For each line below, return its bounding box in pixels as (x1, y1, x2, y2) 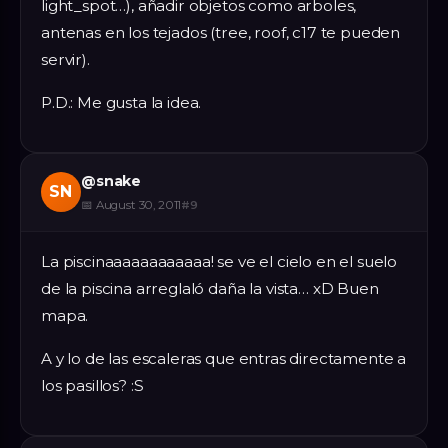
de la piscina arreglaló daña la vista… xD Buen (41, 278, 379, 298)
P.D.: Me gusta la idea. (41, 93, 202, 113)
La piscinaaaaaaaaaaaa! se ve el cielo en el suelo (41, 251, 398, 271)
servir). (41, 50, 90, 70)
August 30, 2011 (95, 197, 182, 212)
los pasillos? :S (41, 375, 144, 395)
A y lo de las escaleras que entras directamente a (41, 348, 407, 368)
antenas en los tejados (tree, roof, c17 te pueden (41, 23, 401, 43)
